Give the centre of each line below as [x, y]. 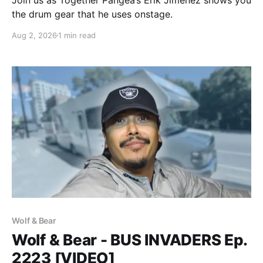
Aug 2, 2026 [34, 35]
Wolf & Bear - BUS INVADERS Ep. [130, 240]
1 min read [77, 35]
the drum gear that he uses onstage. [92, 14]
